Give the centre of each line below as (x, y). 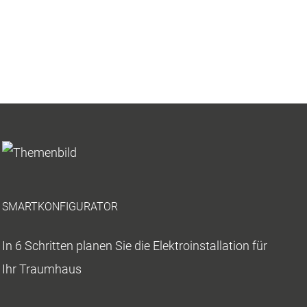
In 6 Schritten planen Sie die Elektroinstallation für (135, 246)
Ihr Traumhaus (42, 269)
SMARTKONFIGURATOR (60, 207)
